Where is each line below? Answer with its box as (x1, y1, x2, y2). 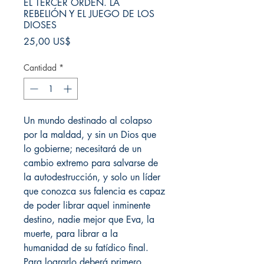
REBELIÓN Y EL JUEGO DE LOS (24, 8, 154, 20)
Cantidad (24, 62, 57, 73)
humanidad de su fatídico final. (24, 242, 148, 254)
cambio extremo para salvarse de (24, 157, 158, 169)
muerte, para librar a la (24, 227, 118, 240)
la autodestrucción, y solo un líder (24, 171, 160, 183)
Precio (70, 35, 95, 47)
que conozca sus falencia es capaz (24, 185, 165, 197)
